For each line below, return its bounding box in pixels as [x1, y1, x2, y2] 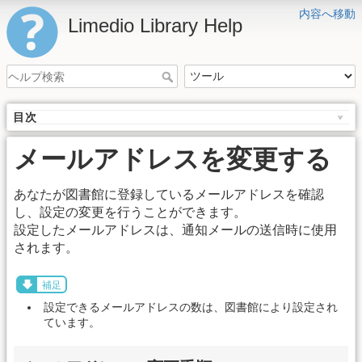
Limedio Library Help [68, 15, 242, 36]
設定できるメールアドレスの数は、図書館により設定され [44, 300, 338, 314]
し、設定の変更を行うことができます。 [14, 205, 246, 220]
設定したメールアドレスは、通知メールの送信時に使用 [14, 223, 337, 238]
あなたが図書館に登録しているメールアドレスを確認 [14, 187, 324, 202]
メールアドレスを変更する [14, 145, 331, 175]
